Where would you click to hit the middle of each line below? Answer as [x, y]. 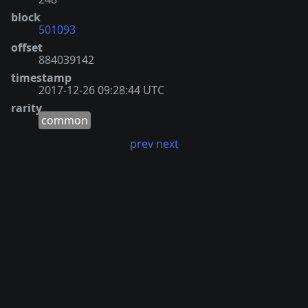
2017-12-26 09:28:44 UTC [101, 90]
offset [27, 47]
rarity [26, 108]
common [65, 120]
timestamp [41, 77]
